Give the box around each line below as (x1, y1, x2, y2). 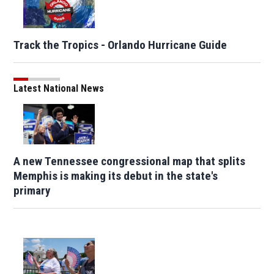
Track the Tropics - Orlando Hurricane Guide (13, 38, 228, 53)
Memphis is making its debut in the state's (13, 168, 218, 183)
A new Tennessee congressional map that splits (13, 154, 246, 168)
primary (13, 183, 51, 198)
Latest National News (13, 83, 105, 95)
